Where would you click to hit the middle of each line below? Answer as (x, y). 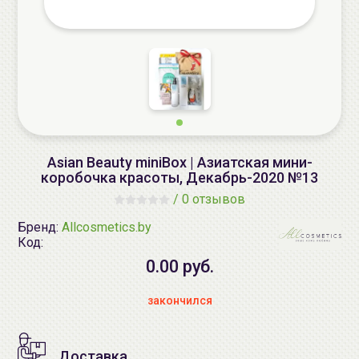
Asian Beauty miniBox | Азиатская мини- (179, 162)
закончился (179, 301)
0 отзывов (214, 199)
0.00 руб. (179, 266)
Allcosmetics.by (107, 227)
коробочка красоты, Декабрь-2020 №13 (179, 177)
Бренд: (40, 227)
